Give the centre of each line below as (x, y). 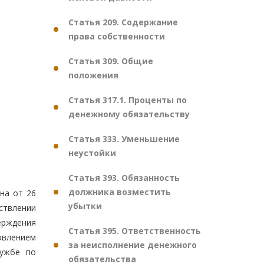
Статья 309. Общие (111, 61)
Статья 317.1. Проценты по (128, 100)
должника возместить (120, 192)
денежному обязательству (129, 114)
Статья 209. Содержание (123, 22)
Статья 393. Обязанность (124, 178)
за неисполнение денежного (133, 245)
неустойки (92, 153)
